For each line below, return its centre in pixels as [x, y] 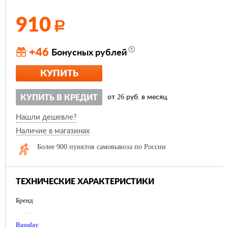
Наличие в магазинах [53, 131]
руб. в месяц [146, 97]
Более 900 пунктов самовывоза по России [102, 147]
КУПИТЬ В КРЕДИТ [59, 98]
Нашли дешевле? [46, 118]
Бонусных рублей [89, 53]
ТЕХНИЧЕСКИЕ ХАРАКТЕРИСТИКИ [85, 182]
